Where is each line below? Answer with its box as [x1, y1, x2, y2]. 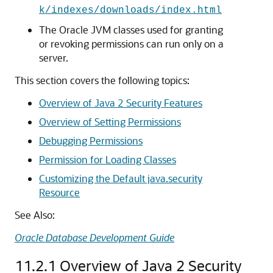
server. [39, 51, 68, 64]
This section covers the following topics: [15, 74, 190, 87]
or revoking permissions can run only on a [39, 37, 224, 50]
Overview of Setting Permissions [39, 115, 181, 128]
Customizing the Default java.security [39, 172, 202, 185]
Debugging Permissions [39, 134, 143, 147]
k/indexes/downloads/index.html [39, 5, 222, 16]
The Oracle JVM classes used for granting [39, 23, 223, 36]
